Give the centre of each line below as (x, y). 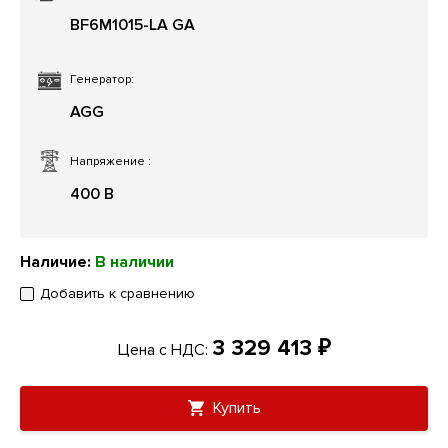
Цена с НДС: (164, 350)
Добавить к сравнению (117, 294)
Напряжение (109, 162)
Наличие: (57, 262)
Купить (234, 408)
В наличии (134, 262)
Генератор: (102, 80)
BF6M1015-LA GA (132, 25)
